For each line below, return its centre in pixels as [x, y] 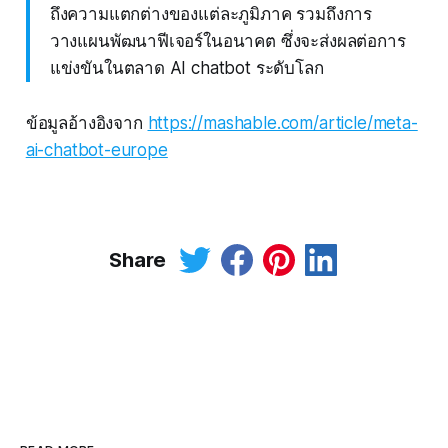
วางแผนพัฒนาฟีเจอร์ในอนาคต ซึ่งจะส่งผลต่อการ [227, 41]
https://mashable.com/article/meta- [282, 123]
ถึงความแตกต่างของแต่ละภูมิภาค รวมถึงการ [211, 14]
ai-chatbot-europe [96, 150]
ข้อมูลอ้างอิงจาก [86, 123]
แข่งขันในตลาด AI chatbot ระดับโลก [186, 68]
